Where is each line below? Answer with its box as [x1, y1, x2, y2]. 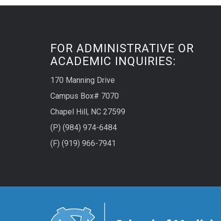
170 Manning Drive [50, 75, 115, 85]
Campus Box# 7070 [50, 91, 119, 101]
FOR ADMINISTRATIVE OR [50, 41, 194, 56]
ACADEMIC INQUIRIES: [50, 54, 176, 69]
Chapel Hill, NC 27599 [50, 107, 125, 117]
